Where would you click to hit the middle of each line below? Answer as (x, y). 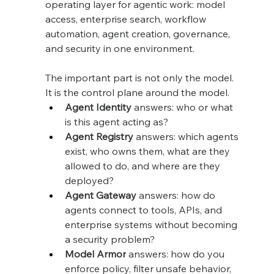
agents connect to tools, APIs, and (144, 209)
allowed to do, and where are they (143, 165)
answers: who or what (183, 107)
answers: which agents (187, 136)
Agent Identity (98, 107)
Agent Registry (99, 136)
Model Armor (95, 254)
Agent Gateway (100, 195)
